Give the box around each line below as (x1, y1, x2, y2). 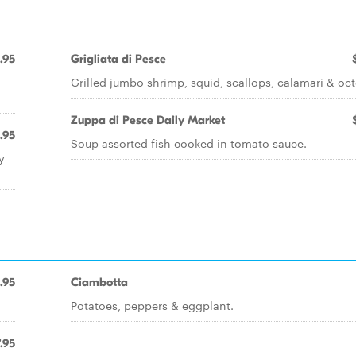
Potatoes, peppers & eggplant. (71, 297, 234, 313)
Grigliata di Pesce (71, 52, 166, 66)
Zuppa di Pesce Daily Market (71, 113, 225, 127)
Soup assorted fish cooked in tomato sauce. (71, 135, 307, 151)
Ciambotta (71, 275, 128, 289)
